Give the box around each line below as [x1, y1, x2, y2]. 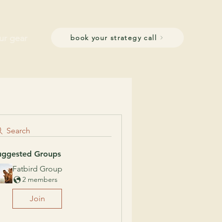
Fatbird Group [12, 164, 62, 173]
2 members [22, 174, 57, 184]
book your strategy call [70, 33, 157, 42]
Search [6, 126, 30, 135]
